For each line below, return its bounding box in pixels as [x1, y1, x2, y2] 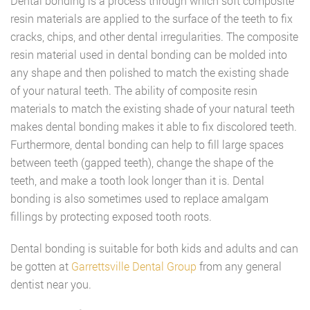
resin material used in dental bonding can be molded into [10, 47, 287, 62]
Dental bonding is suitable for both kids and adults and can [10, 241, 298, 255]
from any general [197, 259, 282, 273]
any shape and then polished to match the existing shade [10, 65, 289, 80]
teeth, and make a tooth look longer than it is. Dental [10, 173, 264, 188]
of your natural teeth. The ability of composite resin [10, 83, 257, 98]
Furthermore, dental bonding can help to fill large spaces [10, 137, 284, 152]
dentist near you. [10, 277, 91, 291]
